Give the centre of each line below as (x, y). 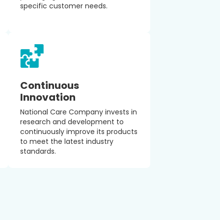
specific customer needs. (64, 6)
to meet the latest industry (67, 141)
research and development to (72, 122)
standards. (38, 151)
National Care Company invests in (79, 112)
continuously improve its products (79, 132)
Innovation (48, 97)
